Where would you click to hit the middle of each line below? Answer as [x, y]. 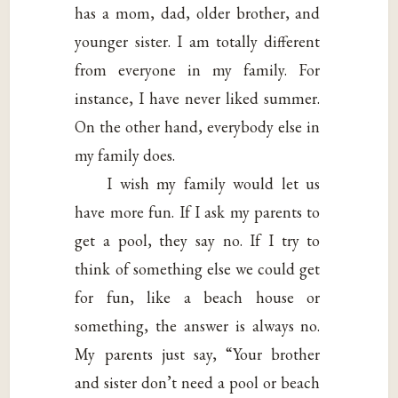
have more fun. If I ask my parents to [198, 212]
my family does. [125, 155]
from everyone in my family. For [198, 70]
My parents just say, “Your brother [198, 354]
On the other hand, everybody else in [198, 127]
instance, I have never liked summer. [198, 99]
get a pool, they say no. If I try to [198, 241]
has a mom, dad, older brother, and [198, 13]
